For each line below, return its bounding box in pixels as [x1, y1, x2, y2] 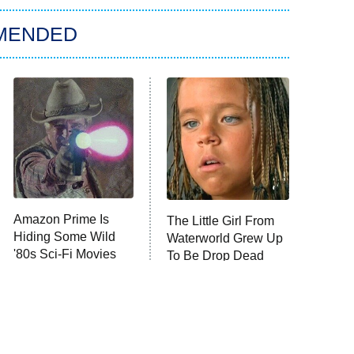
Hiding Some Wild [13, 230, 115, 244]
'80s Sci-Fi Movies [13, 247, 116, 262]
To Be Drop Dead [167, 249, 265, 263]
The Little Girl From [167, 214, 275, 228]
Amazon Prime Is [13, 213, 109, 227]
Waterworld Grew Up [167, 232, 284, 246]
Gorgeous [167, 266, 223, 281]
